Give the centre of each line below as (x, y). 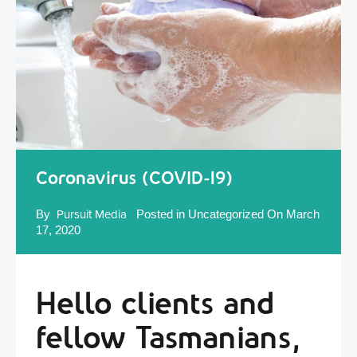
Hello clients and (155, 303)
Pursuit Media (92, 214)
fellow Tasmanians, (168, 337)
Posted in (161, 214)
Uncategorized (226, 214)
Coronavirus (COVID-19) (134, 178)
